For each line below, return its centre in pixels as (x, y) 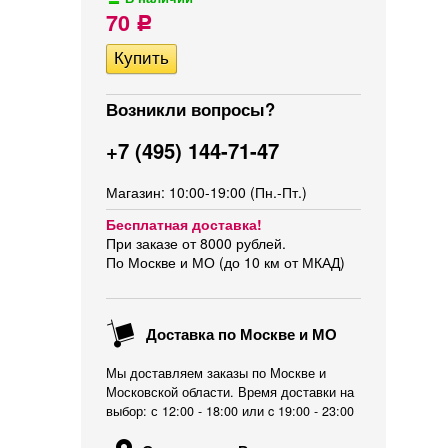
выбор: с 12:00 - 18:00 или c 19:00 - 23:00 (230, 411)
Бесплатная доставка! (184, 224)
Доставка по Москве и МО (239, 334)
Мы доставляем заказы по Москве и (216, 373)
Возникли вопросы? (190, 109)
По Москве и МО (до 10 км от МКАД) (225, 262)
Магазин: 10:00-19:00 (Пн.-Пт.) (206, 192)
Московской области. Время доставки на (230, 392)
